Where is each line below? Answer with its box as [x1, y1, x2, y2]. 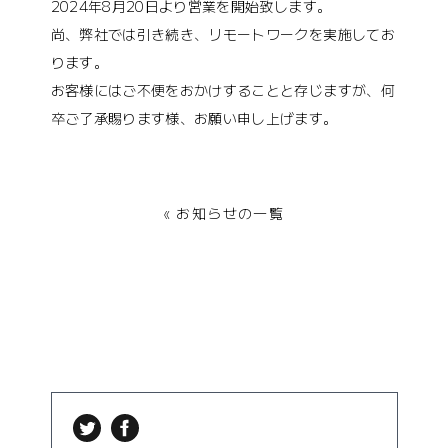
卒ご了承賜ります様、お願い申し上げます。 [50, 108, 338, 129]
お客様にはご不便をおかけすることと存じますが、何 [50, 80, 395, 101]
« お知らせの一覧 [163, 203, 285, 224]
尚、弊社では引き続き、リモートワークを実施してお [50, 24, 395, 45]
